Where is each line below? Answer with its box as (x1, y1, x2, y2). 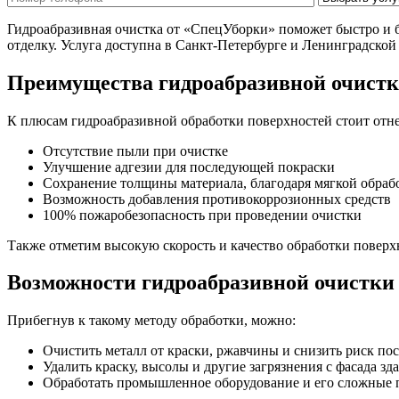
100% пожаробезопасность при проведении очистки (43, 207, 362, 223)
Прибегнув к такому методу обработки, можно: (7, 313, 296, 329)
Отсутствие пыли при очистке (43, 142, 228, 159)
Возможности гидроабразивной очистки (7, 271, 395, 295)
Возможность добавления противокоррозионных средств (43, 191, 391, 207)
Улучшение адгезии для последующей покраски (43, 159, 335, 175)
